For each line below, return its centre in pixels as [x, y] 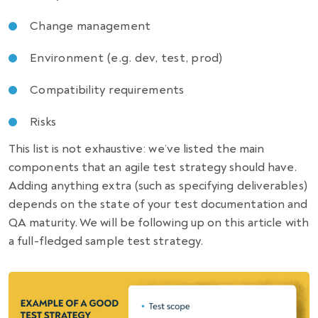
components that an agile [81, 167]
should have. [262, 167]
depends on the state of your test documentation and [158, 204]
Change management [91, 26]
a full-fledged [47, 241]
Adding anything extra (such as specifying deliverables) [158, 185]
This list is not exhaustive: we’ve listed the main [137, 148]
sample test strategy [143, 241]
